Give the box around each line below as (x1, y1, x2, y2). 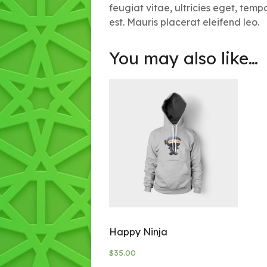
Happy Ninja (109, 226, 167, 238)
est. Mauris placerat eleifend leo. (109, 15, 259, 28)
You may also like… (109, 47, 258, 69)
